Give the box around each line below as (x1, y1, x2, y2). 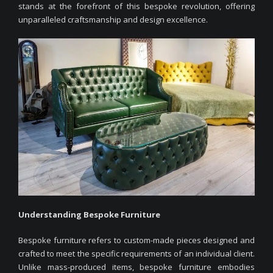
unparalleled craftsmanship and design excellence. (18, 14, 208, 25)
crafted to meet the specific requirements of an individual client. (18, 247, 255, 259)
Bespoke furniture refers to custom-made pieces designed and (18, 234, 255, 246)
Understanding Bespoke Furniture (18, 208, 160, 220)
